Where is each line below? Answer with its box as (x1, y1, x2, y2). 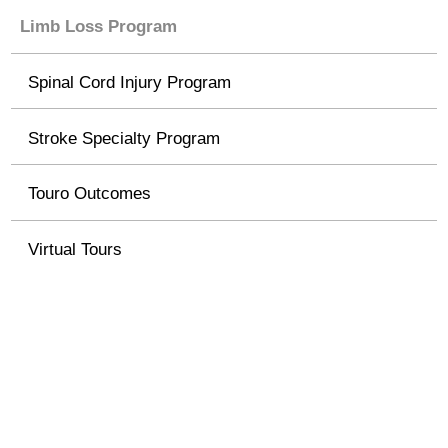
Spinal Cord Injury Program (28, 72, 232, 92)
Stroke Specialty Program (28, 127, 221, 148)
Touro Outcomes (28, 183, 152, 204)
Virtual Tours (28, 238, 123, 259)
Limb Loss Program (19, 16, 177, 37)
